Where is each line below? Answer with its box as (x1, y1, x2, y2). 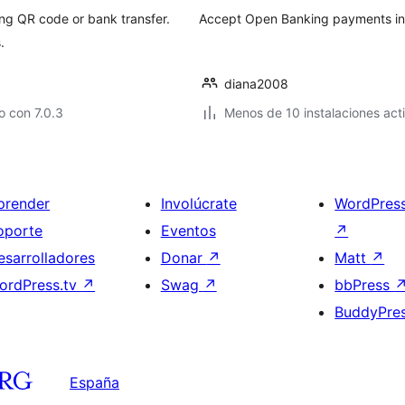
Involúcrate (160, 194, 237, 212)
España (70, 372, 119, 391)
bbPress (334, 276, 395, 294)
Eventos (160, 221, 216, 240)
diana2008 (224, 76, 288, 91)
